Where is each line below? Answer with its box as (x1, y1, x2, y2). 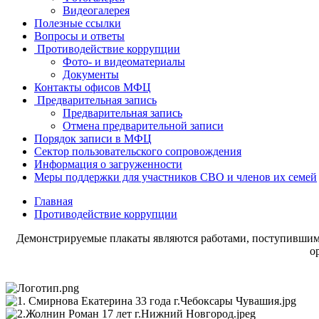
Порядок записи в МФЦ (34, 132, 152, 145)
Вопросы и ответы (34, 30, 125, 43)
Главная (34, 195, 73, 208)
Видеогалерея (63, 4, 130, 17)
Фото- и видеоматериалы (63, 56, 185, 68)
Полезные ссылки (34, 17, 121, 30)
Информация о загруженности (34, 158, 182, 171)
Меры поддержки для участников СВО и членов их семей (34, 171, 317, 184)
